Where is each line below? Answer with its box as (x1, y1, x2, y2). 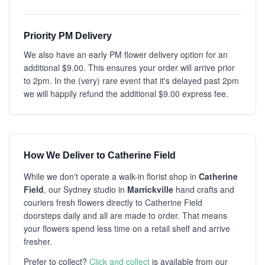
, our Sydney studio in (44, 183, 127, 195)
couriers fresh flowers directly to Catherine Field (24, 196, 202, 208)
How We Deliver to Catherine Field (24, 150, 176, 160)
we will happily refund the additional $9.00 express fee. (24, 88, 228, 99)
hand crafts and (173, 183, 234, 195)
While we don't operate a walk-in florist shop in (24, 170, 199, 182)
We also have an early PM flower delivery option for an (24, 49, 228, 60)
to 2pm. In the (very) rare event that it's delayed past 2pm (24, 75, 239, 86)
